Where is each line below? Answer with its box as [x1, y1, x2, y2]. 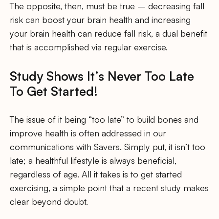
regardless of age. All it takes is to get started [10, 168, 182, 179]
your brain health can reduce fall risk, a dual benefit [10, 28, 207, 39]
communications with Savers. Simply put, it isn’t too [10, 141, 205, 152]
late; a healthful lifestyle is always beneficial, [10, 154, 176, 166]
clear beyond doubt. [10, 196, 88, 207]
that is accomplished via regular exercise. [10, 42, 168, 53]
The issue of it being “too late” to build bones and [10, 113, 198, 125]
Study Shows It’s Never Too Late [10, 68, 194, 84]
